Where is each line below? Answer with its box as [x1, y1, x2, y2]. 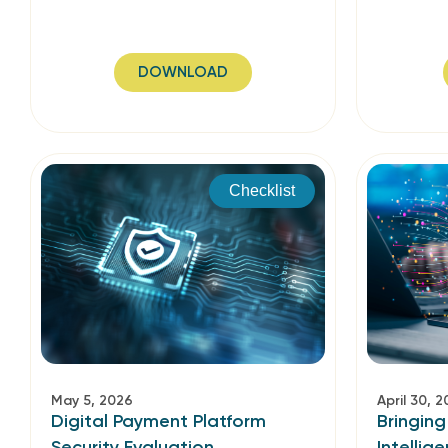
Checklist [229, 182, 295, 199]
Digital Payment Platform [51, 410, 266, 432]
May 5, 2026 [51, 392, 133, 409]
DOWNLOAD [138, 63, 228, 81]
